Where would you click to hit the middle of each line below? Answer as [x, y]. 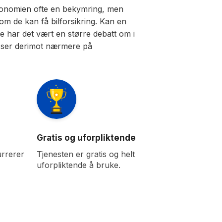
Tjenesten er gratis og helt [86, 154]
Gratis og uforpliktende [86, 138]
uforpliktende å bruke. [79, 165]
